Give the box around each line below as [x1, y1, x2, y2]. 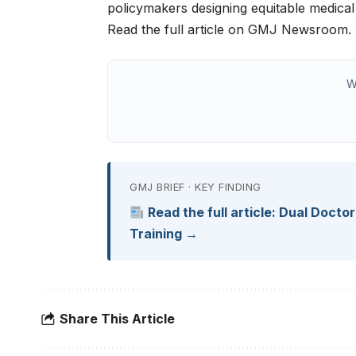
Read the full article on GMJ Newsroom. [107, 21, 352, 38]
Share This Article [60, 310, 175, 327]
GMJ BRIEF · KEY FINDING [130, 180, 261, 194]
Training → [130, 226, 199, 242]
